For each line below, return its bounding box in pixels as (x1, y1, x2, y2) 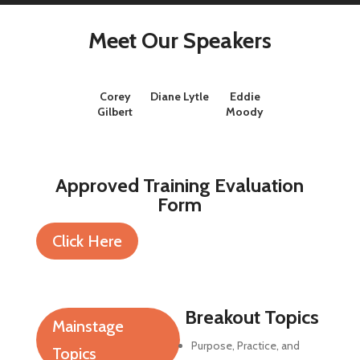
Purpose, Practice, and (190, 338, 300, 354)
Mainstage (51, 317, 124, 337)
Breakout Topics (185, 305, 320, 329)
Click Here (51, 231, 122, 252)
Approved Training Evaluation (55, 174, 305, 198)
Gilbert (97, 104, 133, 120)
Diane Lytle (150, 89, 210, 104)
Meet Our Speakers (88, 27, 272, 55)
